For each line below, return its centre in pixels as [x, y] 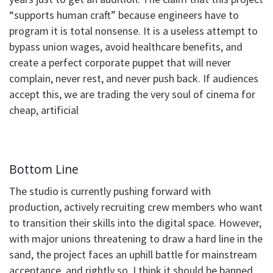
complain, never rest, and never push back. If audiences [134, 79]
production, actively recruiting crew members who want [136, 207]
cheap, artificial [44, 110]
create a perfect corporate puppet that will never [120, 63]
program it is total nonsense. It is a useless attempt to [133, 31]
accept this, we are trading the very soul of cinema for [132, 94]
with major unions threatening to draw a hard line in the [136, 239]
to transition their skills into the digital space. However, [135, 223]
